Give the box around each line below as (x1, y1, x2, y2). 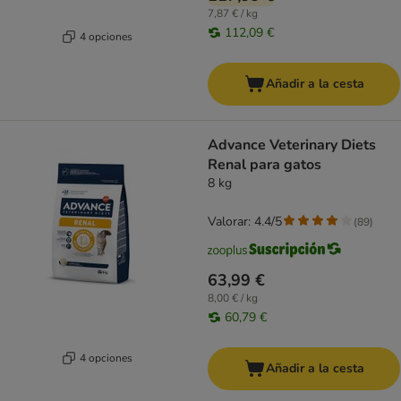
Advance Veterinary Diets (208, 135, 376, 156)
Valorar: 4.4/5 (208, 213, 282, 231)
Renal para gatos (208, 155, 321, 175)
